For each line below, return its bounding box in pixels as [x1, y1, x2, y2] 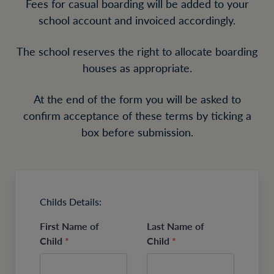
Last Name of [147, 219, 204, 234]
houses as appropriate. [82, 60, 192, 76]
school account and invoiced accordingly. [39, 12, 235, 28]
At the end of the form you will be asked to [33, 91, 241, 107]
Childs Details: [40, 194, 102, 209]
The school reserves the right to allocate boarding [17, 43, 257, 59]
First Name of [40, 219, 99, 234]
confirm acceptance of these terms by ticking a [23, 108, 251, 124]
